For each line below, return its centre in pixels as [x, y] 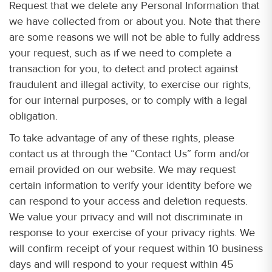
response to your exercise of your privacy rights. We [132, 233]
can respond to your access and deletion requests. [128, 201]
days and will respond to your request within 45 [121, 264]
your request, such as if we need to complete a [120, 53]
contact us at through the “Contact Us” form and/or [129, 154]
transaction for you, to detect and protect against [124, 69]
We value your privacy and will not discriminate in [126, 217]
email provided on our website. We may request [122, 169]
